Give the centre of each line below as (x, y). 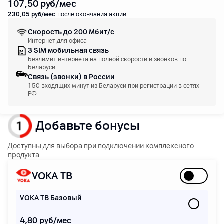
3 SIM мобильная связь (68, 51)
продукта (24, 155)
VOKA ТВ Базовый (51, 198)
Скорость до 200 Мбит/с (71, 32)
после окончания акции (92, 14)
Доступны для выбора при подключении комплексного (101, 146)
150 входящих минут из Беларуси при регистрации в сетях (114, 86)
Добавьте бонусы (88, 126)
